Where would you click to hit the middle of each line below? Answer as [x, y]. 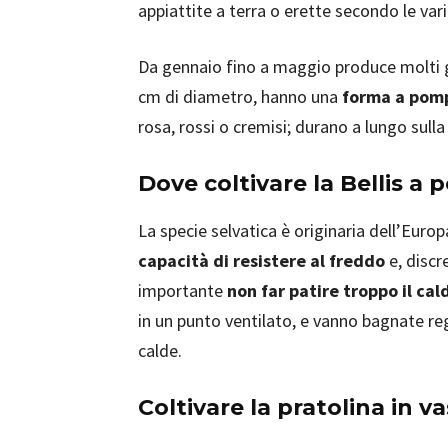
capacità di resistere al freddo [261, 260]
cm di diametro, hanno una [240, 96]
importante [182, 290]
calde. [160, 350]
